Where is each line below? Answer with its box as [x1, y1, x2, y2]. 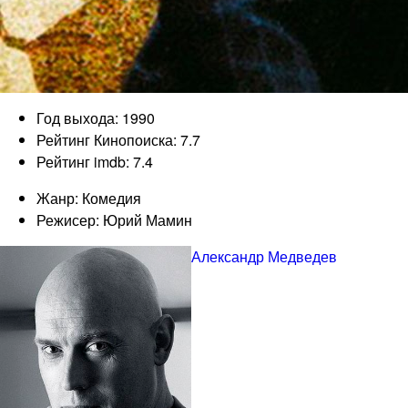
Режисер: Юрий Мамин [36, 209, 192, 230]
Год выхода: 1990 [36, 107, 155, 128]
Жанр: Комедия [36, 187, 141, 209]
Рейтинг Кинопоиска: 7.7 [36, 128, 200, 150]
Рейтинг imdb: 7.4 [36, 150, 153, 172]
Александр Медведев [191, 245, 337, 267]
